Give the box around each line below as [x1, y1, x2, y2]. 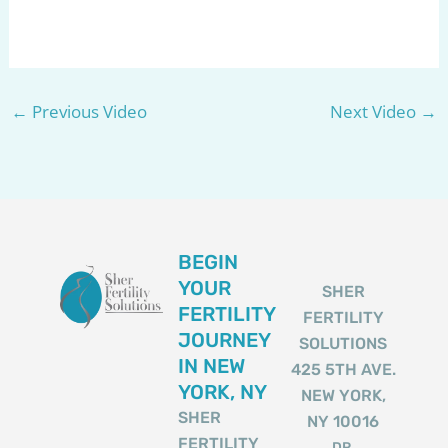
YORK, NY [177, 380, 267, 405]
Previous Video [27, 99, 147, 123]
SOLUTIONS [299, 334, 388, 354]
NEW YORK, [300, 386, 386, 406]
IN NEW [177, 354, 245, 379]
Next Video [330, 99, 421, 123]
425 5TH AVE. [290, 360, 396, 380]
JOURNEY [177, 328, 270, 353]
